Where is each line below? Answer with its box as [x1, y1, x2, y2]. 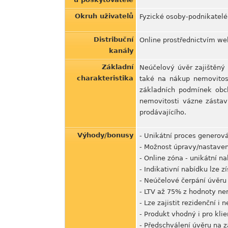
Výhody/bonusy [77, 131, 133, 139]
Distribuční [94, 36, 133, 43]
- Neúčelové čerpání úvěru [139, 177, 226, 184]
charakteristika [77, 74, 133, 82]
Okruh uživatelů [75, 12, 133, 20]
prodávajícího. [139, 108, 186, 116]
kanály [109, 47, 133, 54]
